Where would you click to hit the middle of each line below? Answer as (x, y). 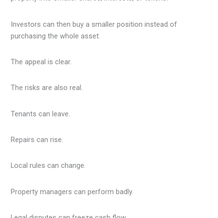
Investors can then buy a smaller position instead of (94, 24)
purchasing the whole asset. (56, 36)
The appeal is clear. (41, 62)
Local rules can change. (48, 166)
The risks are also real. (47, 88)
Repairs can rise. (37, 139)
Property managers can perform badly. (72, 191)
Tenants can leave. (41, 114)
